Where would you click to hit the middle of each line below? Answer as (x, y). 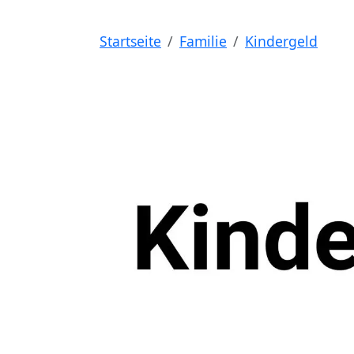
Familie (203, 41)
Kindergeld (281, 41)
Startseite (130, 41)
